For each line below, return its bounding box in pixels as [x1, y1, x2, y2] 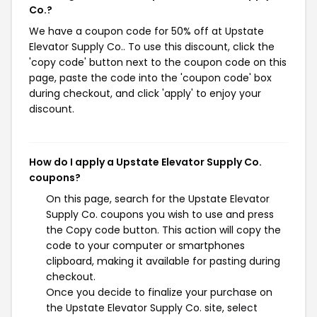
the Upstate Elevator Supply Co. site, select [46, 301, 258, 315]
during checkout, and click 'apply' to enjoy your [29, 86, 261, 100]
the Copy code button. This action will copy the [46, 223, 281, 237]
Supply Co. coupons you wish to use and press [46, 207, 274, 221]
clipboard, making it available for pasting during [46, 254, 280, 268]
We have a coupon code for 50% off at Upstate [29, 24, 264, 38]
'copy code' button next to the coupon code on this [29, 55, 287, 69]
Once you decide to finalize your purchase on [46, 285, 272, 299]
